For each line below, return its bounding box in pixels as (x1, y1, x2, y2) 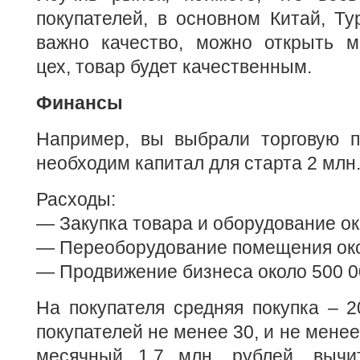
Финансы (36, 92, 123, 113)
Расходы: (36, 189, 116, 210)
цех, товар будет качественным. (36, 56, 312, 77)
